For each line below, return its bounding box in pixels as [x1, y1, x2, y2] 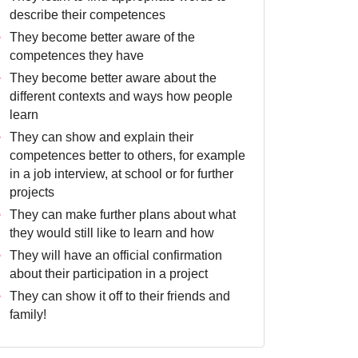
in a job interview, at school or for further [10, 167, 233, 181]
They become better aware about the [10, 71, 217, 85]
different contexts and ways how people [10, 89, 233, 103]
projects [10, 185, 54, 199]
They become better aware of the [10, 30, 195, 44]
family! [10, 308, 46, 321]
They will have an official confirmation [10, 249, 222, 262]
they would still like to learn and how [10, 226, 214, 240]
